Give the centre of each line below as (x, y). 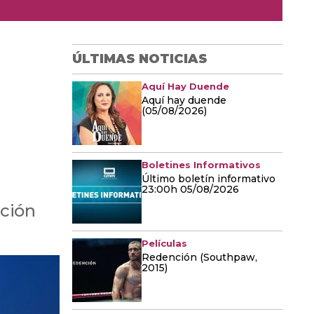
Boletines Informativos (201, 165)
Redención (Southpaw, (199, 257)
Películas (164, 243)
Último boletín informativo (209, 179)
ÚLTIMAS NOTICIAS (140, 59)
